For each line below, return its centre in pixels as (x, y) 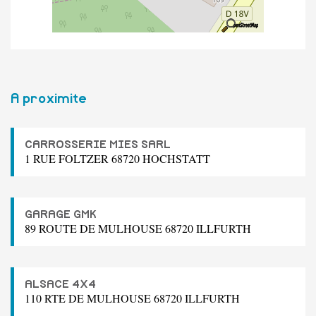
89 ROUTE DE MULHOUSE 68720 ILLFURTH (138, 228)
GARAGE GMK (61, 214)
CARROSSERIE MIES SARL (98, 144)
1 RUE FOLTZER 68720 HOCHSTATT (117, 158)
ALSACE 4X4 (60, 284)
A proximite (49, 99)
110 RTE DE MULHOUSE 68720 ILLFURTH (132, 298)
